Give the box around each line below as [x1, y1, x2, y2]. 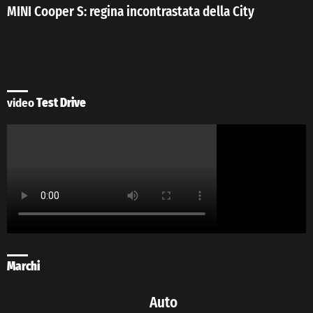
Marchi [7, 259, 40, 274]
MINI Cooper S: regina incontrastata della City [7, 3, 254, 20]
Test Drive [34, 95, 86, 110]
